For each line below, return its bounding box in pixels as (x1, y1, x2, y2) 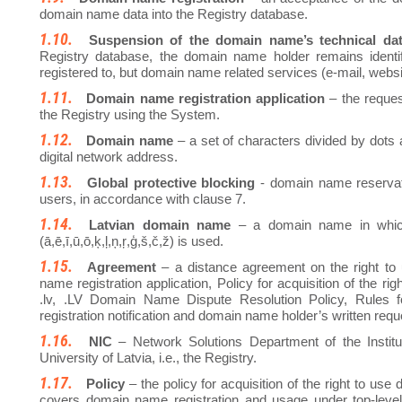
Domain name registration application (86, 91, 326, 107)
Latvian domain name (89, 217, 232, 233)
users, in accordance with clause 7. (39, 191, 246, 207)
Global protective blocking (86, 175, 256, 191)
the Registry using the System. (39, 107, 220, 123)
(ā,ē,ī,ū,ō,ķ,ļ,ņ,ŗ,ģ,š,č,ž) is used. (39, 233, 223, 249)
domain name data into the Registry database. (39, 6, 308, 22)
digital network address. (39, 149, 178, 165)
